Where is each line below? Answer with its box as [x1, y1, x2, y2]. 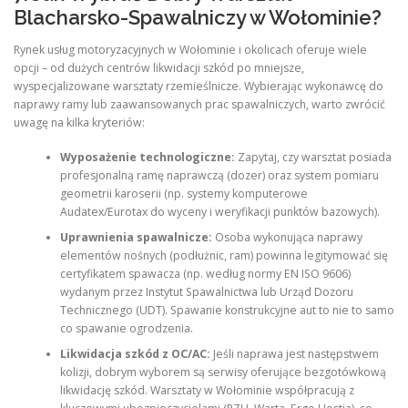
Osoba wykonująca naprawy [211, 229, 362, 246]
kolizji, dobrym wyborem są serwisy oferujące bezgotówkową [59, 364, 386, 381]
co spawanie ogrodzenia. [59, 321, 193, 337]
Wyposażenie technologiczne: [59, 149, 235, 166]
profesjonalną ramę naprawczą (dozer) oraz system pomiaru [59, 168, 379, 184]
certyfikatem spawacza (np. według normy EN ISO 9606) [59, 266, 351, 282]
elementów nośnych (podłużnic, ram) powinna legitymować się [59, 248, 388, 264]
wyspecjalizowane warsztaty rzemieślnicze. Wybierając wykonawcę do [14, 77, 383, 94]
